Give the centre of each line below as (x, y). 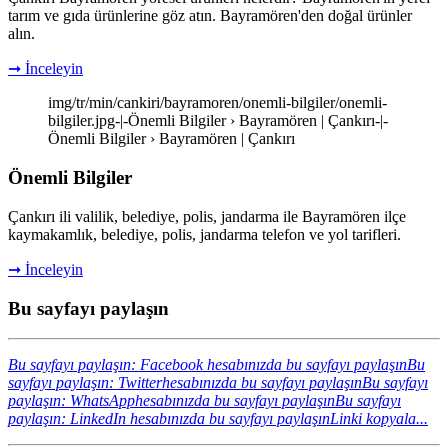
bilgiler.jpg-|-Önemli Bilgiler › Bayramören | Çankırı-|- (218, 121)
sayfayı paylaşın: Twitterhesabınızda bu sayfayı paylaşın (185, 383)
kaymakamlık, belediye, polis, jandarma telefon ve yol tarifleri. (204, 234)
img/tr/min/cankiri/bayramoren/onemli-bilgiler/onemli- (217, 103)
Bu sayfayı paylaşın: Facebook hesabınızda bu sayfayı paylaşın (207, 365)
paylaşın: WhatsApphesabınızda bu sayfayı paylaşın (171, 401)
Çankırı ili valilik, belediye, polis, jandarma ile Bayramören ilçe (207, 216)
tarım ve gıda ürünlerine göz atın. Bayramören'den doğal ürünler (210, 16)
